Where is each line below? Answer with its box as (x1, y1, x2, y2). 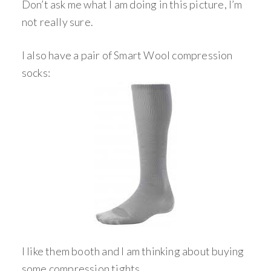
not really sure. (21, 15, 94, 28)
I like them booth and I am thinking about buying (21, 244, 244, 258)
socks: (21, 66, 51, 79)
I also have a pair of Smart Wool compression (21, 48, 233, 62)
